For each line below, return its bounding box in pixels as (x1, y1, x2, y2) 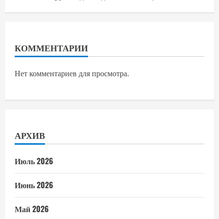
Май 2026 (15, 202, 49, 215)
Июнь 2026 (15, 178, 53, 191)
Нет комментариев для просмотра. (15, 67, 129, 79)
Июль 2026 (15, 154, 53, 167)
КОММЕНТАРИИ (15, 41, 88, 54)
